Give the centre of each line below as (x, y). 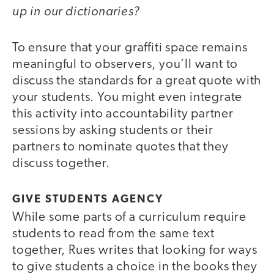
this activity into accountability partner (123, 114)
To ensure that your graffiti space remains (130, 48)
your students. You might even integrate (128, 97)
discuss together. (63, 163)
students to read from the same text (113, 234)
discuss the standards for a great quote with (137, 81)
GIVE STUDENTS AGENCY (90, 200)
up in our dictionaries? (76, 11)
